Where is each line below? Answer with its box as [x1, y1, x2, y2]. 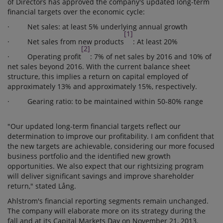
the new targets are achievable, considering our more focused [7, 141, 215, 151]
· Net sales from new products [7, 37, 124, 46]
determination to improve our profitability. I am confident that [7, 131, 214, 141]
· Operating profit [7, 52, 81, 61]
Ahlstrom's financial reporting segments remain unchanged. [7, 196, 209, 206]
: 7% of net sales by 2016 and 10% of [90, 52, 212, 61]
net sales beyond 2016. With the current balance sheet [7, 62, 190, 71]
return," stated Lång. [7, 181, 76, 191]
